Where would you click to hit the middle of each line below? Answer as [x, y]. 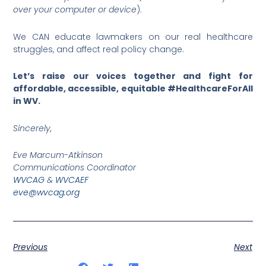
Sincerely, [33, 128]
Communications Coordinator [75, 168]
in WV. [28, 101]
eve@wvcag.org [47, 193]
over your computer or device [75, 10]
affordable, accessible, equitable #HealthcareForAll [133, 89]
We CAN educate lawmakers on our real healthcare [133, 37]
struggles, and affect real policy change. [99, 49]
